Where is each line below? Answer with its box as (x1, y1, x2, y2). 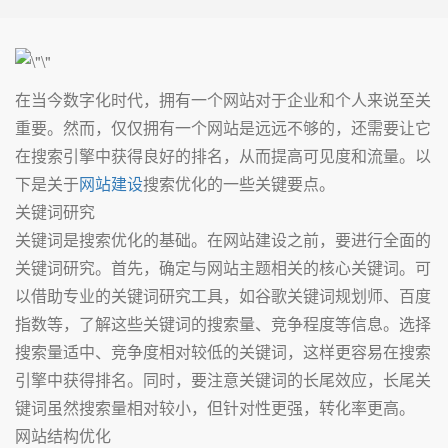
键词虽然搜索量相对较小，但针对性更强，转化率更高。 (15, 396, 415, 419)
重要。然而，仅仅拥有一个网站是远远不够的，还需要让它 (15, 116, 431, 139)
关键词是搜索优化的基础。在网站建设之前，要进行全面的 (15, 228, 431, 251)
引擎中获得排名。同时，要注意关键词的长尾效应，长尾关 (15, 368, 431, 391)
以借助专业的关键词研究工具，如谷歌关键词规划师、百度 (15, 284, 431, 307)
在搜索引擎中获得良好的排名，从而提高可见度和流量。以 (15, 144, 431, 167)
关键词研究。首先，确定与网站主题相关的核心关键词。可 (15, 256, 431, 279)
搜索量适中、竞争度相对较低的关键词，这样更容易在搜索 (15, 340, 431, 363)
